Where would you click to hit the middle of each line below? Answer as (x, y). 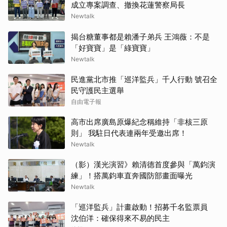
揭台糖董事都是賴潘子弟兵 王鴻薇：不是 (140, 37)
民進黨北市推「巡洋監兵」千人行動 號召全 (144, 80)
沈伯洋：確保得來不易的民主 (120, 218)
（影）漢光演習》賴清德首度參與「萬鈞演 (143, 165)
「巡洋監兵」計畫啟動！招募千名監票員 (143, 207)
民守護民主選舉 (98, 91)
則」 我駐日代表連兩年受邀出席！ (129, 133)
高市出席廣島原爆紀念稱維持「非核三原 (139, 122)
